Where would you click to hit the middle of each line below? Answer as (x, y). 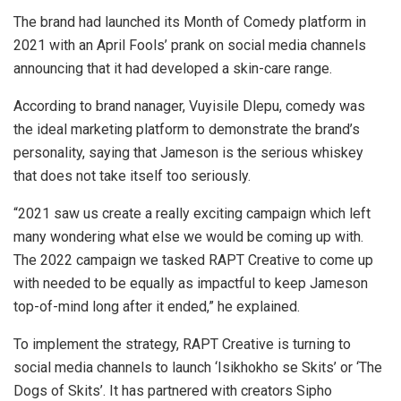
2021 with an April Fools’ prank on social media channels (190, 46)
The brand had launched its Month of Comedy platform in (190, 22)
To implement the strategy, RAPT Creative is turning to (182, 345)
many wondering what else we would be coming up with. (188, 237)
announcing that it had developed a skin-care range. (173, 69)
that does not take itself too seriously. (132, 176)
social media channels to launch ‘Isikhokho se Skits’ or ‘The (198, 368)
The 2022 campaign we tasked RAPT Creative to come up (193, 260)
